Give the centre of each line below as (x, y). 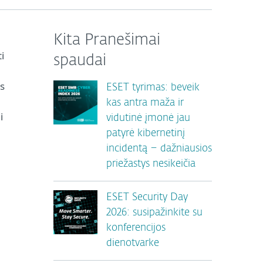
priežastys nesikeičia (151, 164)
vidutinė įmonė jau (148, 118)
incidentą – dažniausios (159, 149)
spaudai (80, 61)
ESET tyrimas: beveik (153, 88)
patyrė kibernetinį (146, 134)
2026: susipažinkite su (154, 213)
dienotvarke (133, 243)
